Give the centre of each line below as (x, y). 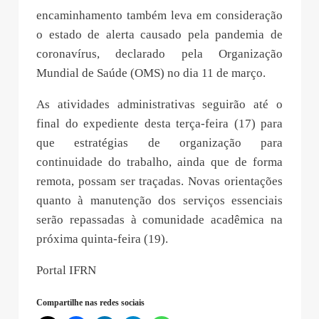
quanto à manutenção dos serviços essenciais (159, 239)
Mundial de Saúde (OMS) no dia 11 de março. (151, 111)
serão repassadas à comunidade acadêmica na (159, 258)
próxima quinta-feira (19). (102, 277)
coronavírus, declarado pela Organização (159, 92)
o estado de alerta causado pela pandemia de (159, 73)
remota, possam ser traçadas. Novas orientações (159, 219)
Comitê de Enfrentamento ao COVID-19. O (159, 34)
